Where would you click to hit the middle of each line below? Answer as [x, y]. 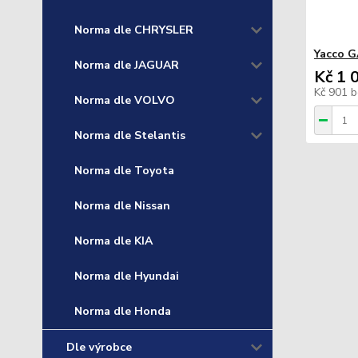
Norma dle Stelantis [130, 135]
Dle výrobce [99, 347]
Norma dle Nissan [122, 206]
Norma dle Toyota [124, 171]
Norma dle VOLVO [125, 100]
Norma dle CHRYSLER [134, 30]
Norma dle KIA [113, 241]
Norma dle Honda [123, 311]
